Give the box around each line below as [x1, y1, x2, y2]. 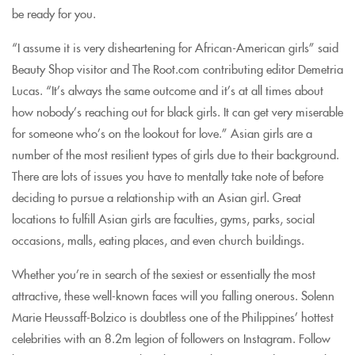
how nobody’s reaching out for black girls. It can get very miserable [12, 103, 343, 120]
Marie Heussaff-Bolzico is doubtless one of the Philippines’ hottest [12, 308, 334, 325]
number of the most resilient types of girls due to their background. [12, 146, 339, 162]
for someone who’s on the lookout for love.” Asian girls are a [12, 124, 312, 141]
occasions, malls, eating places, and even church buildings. [12, 231, 304, 248]
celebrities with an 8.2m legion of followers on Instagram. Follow [12, 330, 330, 346]
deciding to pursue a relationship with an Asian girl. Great [12, 189, 301, 205]
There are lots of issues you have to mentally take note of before [12, 167, 323, 184]
